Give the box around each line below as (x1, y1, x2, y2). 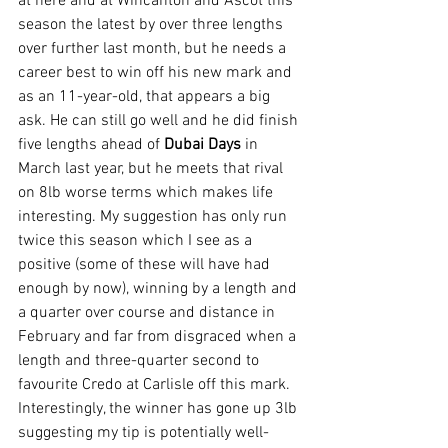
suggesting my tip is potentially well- (18, 423, 269, 444)
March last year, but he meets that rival (18, 159, 287, 180)
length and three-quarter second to (18, 351, 263, 372)
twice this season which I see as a (18, 231, 256, 252)
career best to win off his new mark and (18, 63, 296, 84)
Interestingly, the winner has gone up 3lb (18, 399, 301, 420)
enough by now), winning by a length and (18, 279, 301, 300)
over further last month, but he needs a (18, 39, 290, 60)
